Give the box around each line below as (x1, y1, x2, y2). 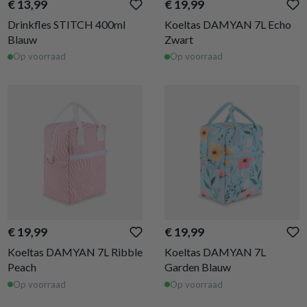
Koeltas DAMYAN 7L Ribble (8, 245, 143, 258)
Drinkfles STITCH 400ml (8, 17, 125, 31)
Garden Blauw (164, 260, 231, 273)
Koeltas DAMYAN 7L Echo (164, 17, 291, 31)
